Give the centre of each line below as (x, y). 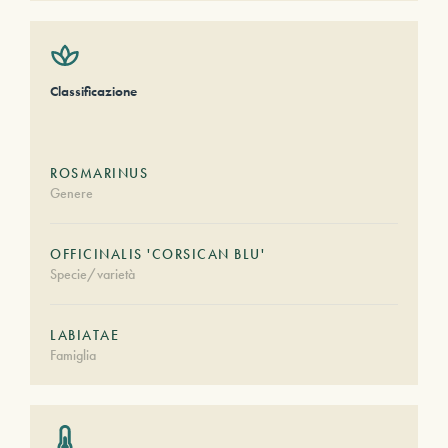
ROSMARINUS (99, 173)
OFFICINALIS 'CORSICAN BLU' (157, 254)
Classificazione (93, 91)
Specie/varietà (92, 274)
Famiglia (73, 355)
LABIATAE (84, 335)
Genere (71, 193)
